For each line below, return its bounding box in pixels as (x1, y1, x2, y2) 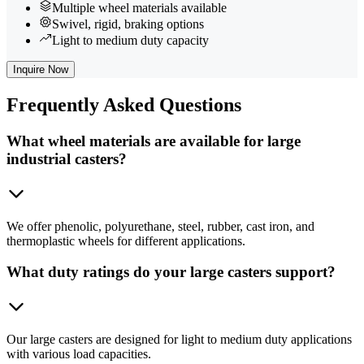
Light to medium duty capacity (52, 33, 209, 48)
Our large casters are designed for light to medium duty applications (6, 332, 352, 347)
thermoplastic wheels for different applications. (6, 233, 245, 248)
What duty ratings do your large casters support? (6, 263, 336, 281)
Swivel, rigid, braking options (52, 17, 204, 32)
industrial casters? (6, 149, 127, 167)
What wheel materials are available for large (6, 132, 301, 149)
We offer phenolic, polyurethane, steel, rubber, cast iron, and (6, 219, 314, 233)
